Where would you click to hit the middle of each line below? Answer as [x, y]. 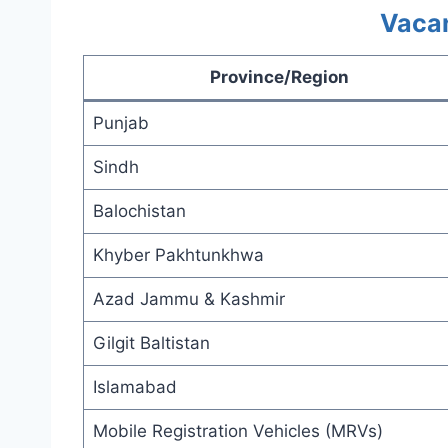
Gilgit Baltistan [151, 342]
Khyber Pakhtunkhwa [178, 254]
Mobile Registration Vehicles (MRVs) [237, 430]
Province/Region [279, 76]
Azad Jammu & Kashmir [188, 298]
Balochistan [139, 210]
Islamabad [134, 386]
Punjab [120, 122]
